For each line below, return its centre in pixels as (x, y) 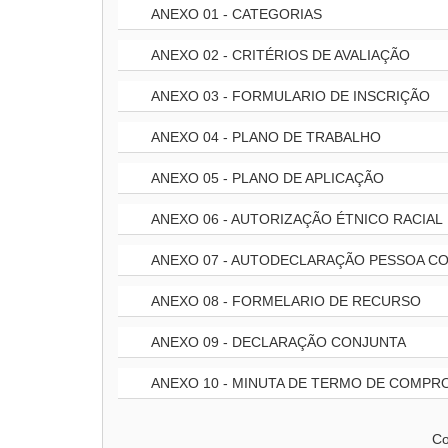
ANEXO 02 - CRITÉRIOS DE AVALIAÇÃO (279, 55)
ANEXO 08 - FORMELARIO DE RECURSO (284, 301)
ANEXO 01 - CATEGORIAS (235, 14)
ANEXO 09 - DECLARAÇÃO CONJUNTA (277, 342)
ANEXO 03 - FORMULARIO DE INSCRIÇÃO (289, 96)
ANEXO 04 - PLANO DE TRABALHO (264, 137)
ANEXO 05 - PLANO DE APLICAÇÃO (266, 178)
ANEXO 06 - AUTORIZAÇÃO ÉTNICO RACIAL (295, 219)
